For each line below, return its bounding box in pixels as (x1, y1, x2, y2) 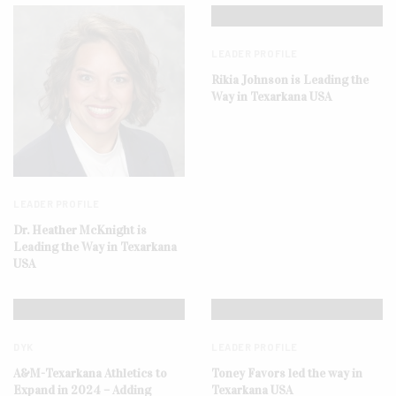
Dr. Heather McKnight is (13, 222, 147, 238)
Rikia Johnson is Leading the (211, 72, 369, 88)
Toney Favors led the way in (211, 365, 362, 381)
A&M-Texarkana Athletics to (13, 365, 167, 381)
